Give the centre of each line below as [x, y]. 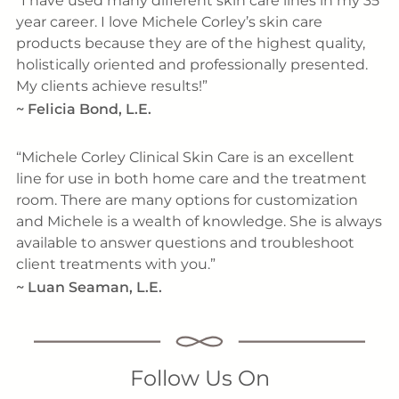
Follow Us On [199, 379]
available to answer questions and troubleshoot [185, 243]
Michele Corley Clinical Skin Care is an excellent [187, 158]
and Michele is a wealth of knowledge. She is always [199, 222]
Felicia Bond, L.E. [89, 109]
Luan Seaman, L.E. [94, 288]
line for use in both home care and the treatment [191, 179]
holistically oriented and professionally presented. [191, 64]
